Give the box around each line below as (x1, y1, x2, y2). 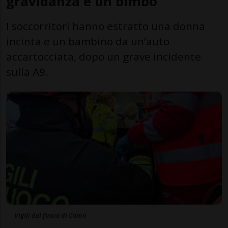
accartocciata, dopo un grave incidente (6, 49, 201, 64)
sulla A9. (6, 64, 48, 79)
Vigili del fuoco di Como (14, 211, 86, 220)
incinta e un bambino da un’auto (6, 34, 169, 48)
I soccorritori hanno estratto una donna (6, 18, 205, 33)
